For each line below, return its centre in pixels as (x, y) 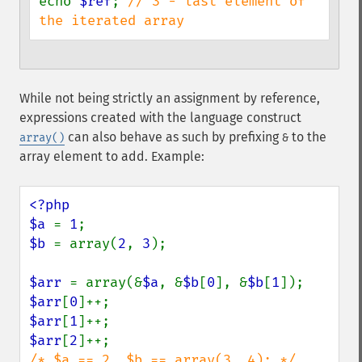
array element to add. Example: (112, 156)
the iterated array (112, 21)
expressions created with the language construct (160, 118)
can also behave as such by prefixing (173, 137)
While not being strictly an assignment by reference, (170, 98)
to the (307, 137)
